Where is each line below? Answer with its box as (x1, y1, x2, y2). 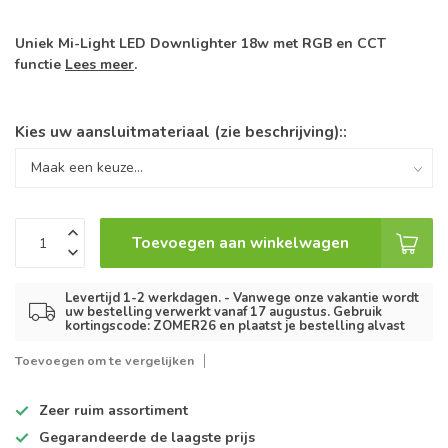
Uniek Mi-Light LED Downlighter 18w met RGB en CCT (15, 34, 386, 54)
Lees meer (65, 55, 134, 75)
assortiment (104, 401, 188, 421)
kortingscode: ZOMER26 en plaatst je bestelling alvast (65, 317, 405, 336)
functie (15, 55, 65, 75)
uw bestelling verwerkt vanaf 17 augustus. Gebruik (65, 303, 382, 322)
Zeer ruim (39, 401, 104, 421)
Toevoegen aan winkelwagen (132, 232, 349, 254)
